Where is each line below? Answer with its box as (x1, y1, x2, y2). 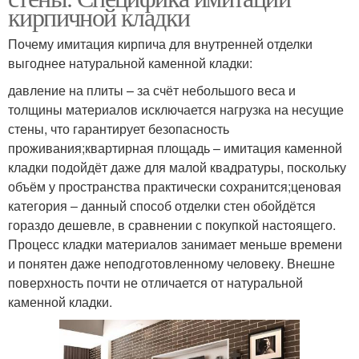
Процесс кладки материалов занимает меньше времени (8, 235, 342, 254)
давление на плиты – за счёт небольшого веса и (8, 81, 296, 100)
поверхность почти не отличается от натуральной (8, 273, 303, 292)
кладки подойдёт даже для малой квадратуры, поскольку (8, 158, 346, 177)
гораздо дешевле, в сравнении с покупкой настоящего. (8, 216, 336, 235)
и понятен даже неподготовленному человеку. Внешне (8, 254, 335, 273)
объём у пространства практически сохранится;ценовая (8, 177, 341, 196)
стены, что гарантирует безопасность (8, 119, 229, 139)
